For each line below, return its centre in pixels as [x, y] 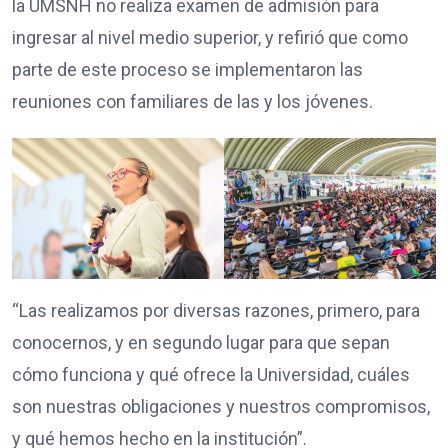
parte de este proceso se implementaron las [187, 69]
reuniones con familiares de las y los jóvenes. [192, 101]
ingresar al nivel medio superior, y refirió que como [210, 37]
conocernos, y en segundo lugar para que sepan [201, 343]
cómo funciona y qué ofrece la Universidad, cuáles [211, 375]
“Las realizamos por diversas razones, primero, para [216, 311]
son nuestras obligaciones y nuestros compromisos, [221, 407]
